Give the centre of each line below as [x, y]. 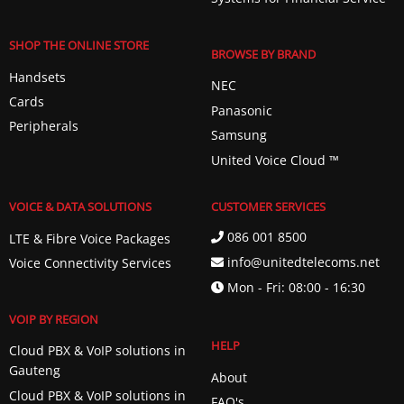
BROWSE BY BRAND [263, 55]
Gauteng [34, 371]
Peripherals [43, 126]
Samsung [239, 135]
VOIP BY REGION [53, 320]
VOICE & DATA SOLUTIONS [80, 207]
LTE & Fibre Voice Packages [89, 238]
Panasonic [241, 110]
